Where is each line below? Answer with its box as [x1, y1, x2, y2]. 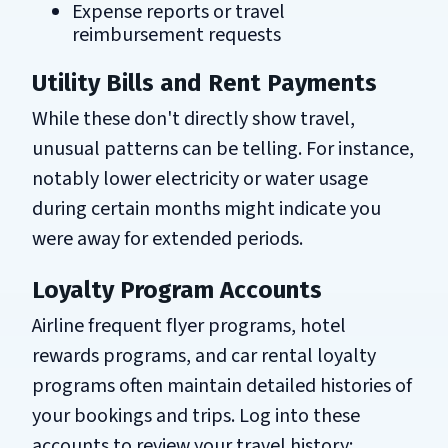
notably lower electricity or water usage [32, 164, 368, 193]
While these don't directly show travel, [32, 104, 355, 133]
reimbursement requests [72, 20, 281, 49]
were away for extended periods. [32, 224, 303, 253]
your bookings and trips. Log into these [32, 401, 360, 430]
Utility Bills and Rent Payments [32, 68, 377, 97]
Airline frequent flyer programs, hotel [32, 311, 346, 340]
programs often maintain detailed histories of [32, 371, 412, 400]
